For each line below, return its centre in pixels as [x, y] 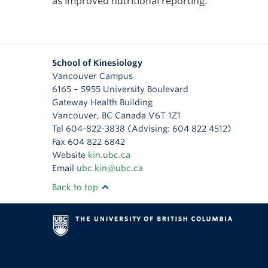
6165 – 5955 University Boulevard [120, 89]
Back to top [76, 187]
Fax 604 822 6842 [89, 142]
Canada [130, 115]
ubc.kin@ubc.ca [110, 168]
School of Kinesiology [97, 63]
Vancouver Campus [92, 76]
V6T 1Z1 [165, 115]
